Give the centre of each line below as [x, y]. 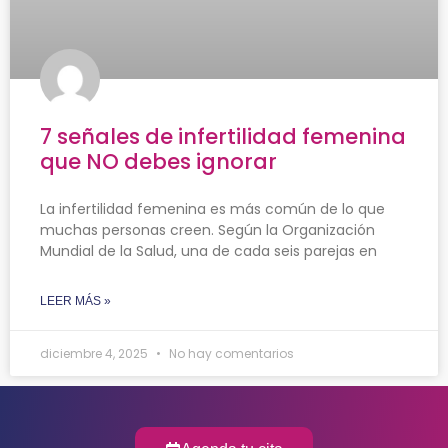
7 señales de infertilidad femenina [223, 137]
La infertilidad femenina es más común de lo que [212, 209]
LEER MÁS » [75, 301]
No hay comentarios [230, 354]
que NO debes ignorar [158, 162]
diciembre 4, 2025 [95, 354]
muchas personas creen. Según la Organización [207, 230]
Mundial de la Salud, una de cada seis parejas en [208, 251]
